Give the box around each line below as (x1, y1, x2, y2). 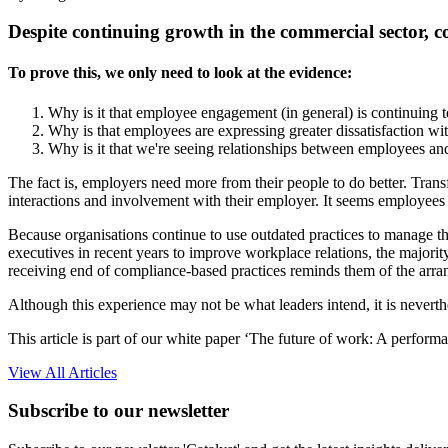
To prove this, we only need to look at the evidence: (8, 64, 352, 82)
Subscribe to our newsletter (8, 400, 229, 422)
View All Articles (8, 363, 117, 381)
